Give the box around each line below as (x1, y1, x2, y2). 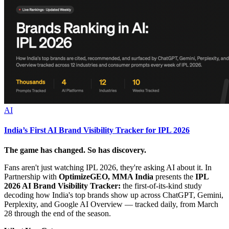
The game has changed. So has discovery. (4, 146, 146, 155)
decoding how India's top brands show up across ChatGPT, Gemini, (4, 191, 223, 200)
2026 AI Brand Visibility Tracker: (4, 181, 121, 191)
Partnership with (4, 172, 59, 181)
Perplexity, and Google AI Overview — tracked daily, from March (4, 200, 218, 209)
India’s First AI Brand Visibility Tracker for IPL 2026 (4, 125, 190, 134)
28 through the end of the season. (4, 209, 111, 218)
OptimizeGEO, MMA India (59, 172, 155, 181)
